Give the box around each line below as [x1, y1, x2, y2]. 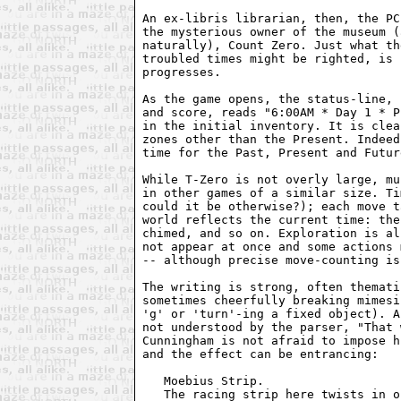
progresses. [142, 65, 222, 80]
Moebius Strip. [142, 374, 294, 388]
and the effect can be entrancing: [142, 347, 380, 362]
